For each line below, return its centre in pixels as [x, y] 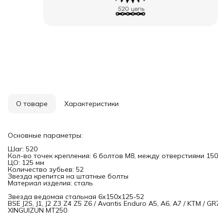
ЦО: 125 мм [26, 163]
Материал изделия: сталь [50, 183]
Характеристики [91, 104]
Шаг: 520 [23, 149]
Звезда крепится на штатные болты [68, 176]
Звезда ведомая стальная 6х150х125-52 [76, 197]
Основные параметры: [45, 135]
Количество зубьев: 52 [46, 169]
